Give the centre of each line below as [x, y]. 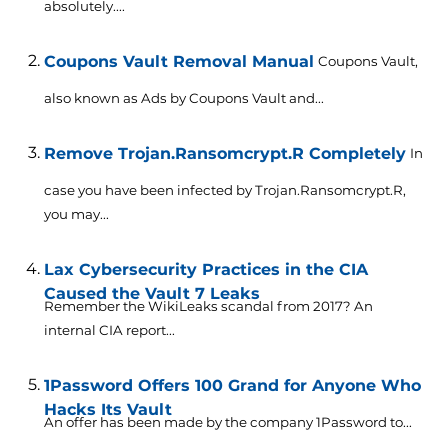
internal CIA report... [109, 330]
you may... [76, 214]
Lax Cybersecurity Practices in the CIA [205, 270]
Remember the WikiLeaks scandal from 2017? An [208, 306]
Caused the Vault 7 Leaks [151, 294]
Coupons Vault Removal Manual [178, 62]
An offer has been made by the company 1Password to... [227, 422]
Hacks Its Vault [107, 410]
